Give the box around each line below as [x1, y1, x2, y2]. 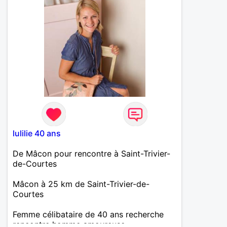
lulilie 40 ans [13, 128, 61, 138]
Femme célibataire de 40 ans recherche [13, 209, 164, 219]
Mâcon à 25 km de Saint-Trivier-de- [13, 178, 149, 189]
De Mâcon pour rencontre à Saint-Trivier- [13, 148, 170, 159]
